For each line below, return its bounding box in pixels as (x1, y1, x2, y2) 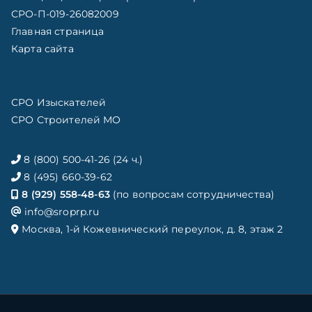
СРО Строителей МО (11, 114, 121, 126)
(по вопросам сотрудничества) (109, 188, 275, 201)
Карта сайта (11, 42, 74, 55)
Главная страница (11, 25, 104, 38)
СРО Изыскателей (11, 96, 107, 109)
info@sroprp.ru (22, 205, 100, 218)
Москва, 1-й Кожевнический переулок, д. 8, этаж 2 (19, 223, 283, 235)
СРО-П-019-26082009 (11, 8, 119, 20)
